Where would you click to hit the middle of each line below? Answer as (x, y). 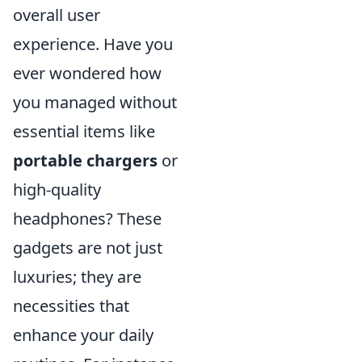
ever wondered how (87, 74)
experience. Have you (93, 44)
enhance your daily (83, 335)
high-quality (57, 190)
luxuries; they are (77, 277)
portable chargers (85, 161)
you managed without (95, 103)
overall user (57, 15)
